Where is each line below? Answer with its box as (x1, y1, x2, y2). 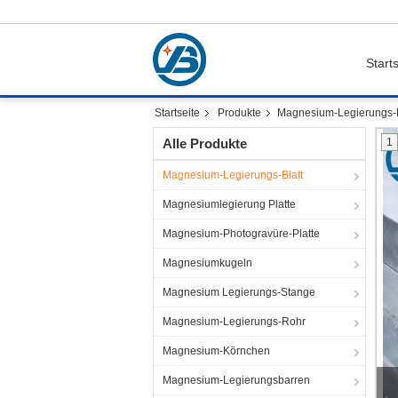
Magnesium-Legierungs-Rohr (163, 315, 306, 328)
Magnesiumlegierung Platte (163, 198, 296, 211)
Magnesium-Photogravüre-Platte (163, 227, 320, 240)
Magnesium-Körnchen (163, 345, 270, 357)
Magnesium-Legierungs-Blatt (163, 169, 303, 181)
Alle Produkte (163, 136, 247, 151)
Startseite (155, 107, 200, 119)
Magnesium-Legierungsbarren (163, 374, 310, 386)
